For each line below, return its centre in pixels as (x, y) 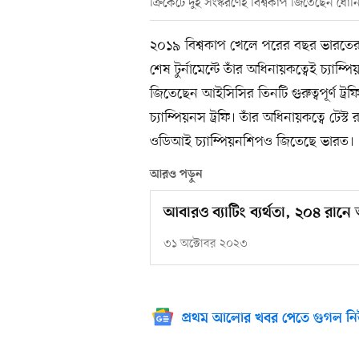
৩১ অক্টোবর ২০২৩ (206, 244)
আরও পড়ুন (176, 174)
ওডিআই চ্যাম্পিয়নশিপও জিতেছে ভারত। (252, 141)
